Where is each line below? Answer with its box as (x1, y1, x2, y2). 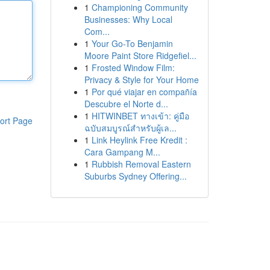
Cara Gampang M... (84, 146, 160, 158)
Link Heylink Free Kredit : (91, 134, 187, 146)
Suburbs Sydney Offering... (84, 170, 187, 182)
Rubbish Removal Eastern (91, 158, 191, 170)
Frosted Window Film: (91, 61, 175, 74)
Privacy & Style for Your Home (84, 74, 199, 86)
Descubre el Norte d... (84, 98, 168, 110)
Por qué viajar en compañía (91, 86, 197, 98)
